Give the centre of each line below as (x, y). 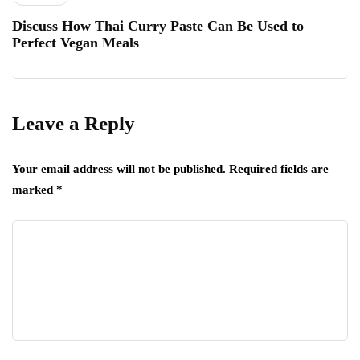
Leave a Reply (74, 123)
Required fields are (279, 168)
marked (34, 189)
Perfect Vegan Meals (76, 42)
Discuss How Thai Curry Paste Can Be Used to (158, 25)
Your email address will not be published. (119, 168)
